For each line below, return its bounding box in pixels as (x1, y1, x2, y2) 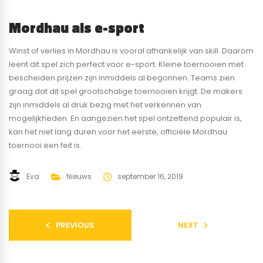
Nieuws (66, 171, 92, 181)
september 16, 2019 (117, 171, 183, 181)
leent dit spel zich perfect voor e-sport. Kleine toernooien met (9, 58, 244, 70)
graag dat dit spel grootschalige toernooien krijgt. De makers (9, 85, 242, 97)
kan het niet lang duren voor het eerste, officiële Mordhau (9, 126, 227, 137)
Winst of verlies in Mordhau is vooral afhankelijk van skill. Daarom (9, 45, 254, 56)
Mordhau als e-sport (9, 16, 144, 38)
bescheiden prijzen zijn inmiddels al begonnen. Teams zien (9, 72, 235, 83)
